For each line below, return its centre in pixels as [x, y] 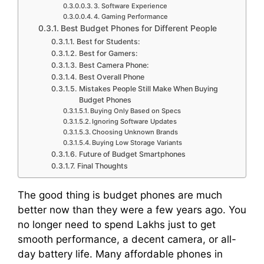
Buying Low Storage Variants [137, 143]
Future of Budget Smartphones [132, 154]
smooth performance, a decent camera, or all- [127, 240]
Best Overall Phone [111, 77]
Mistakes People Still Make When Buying [148, 89]
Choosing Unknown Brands [135, 132]
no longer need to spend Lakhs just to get [117, 225]
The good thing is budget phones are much [120, 195]
